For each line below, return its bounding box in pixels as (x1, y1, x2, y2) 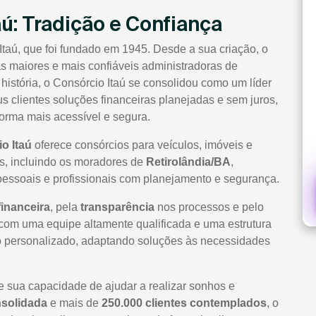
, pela (50, 201, 80, 214)
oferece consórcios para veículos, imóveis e (32, 139, 253, 152)
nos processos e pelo (154, 201, 264, 214)
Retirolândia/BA (146, 156, 231, 169)
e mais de (47, 297, 102, 310)
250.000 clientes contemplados (102, 297, 267, 310)
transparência (80, 201, 154, 214)
